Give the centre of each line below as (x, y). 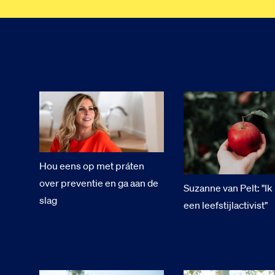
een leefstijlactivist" (225, 205)
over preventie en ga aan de (99, 183)
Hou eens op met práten (92, 165)
